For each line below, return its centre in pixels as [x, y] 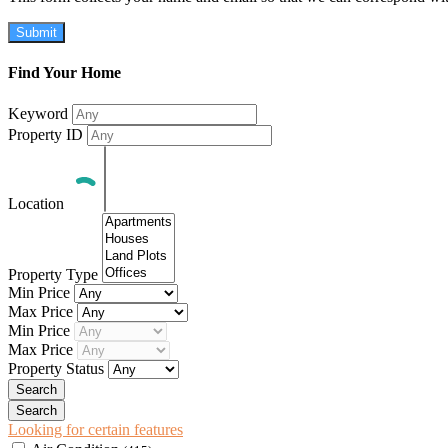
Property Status [58, 368]
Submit [36, 33]
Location [38, 203]
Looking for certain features [95, 429]
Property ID [47, 134]
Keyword [40, 113]
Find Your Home [64, 73]
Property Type [55, 274]
